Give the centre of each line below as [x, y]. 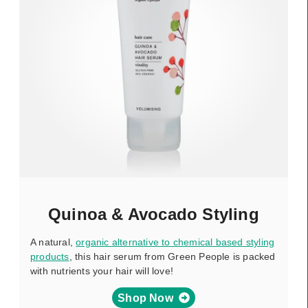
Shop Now [145, 298]
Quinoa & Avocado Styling [154, 214]
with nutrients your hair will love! [103, 271]
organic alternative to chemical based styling [175, 242]
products [50, 256]
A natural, [53, 242]
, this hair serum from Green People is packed [172, 256]
